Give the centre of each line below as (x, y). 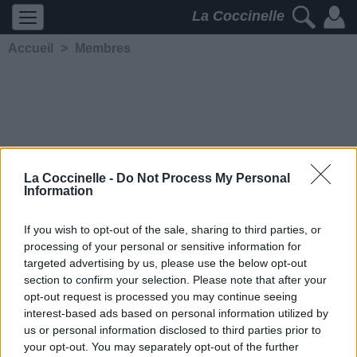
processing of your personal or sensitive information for (163, 246)
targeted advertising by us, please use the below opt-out (165, 263)
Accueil (31, 48)
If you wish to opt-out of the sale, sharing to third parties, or (173, 229)
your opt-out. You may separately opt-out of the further (161, 346)
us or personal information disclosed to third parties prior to (173, 330)
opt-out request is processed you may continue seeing (161, 296)
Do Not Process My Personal (203, 178)
